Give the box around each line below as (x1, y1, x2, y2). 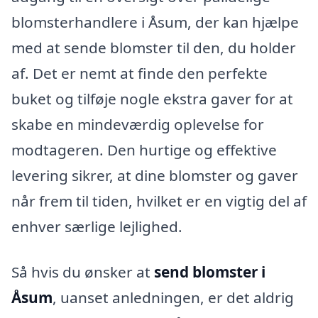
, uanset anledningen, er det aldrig (53, 287, 294, 307)
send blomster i (154, 261, 265, 282)
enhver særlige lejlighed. (11, 216, 182, 236)
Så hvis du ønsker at (11, 261, 154, 282)
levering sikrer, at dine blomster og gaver (11, 165, 298, 185)
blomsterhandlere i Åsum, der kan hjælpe (11, 11, 299, 32)
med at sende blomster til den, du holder (11, 37, 296, 57)
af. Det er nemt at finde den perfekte (11, 62, 268, 83)
